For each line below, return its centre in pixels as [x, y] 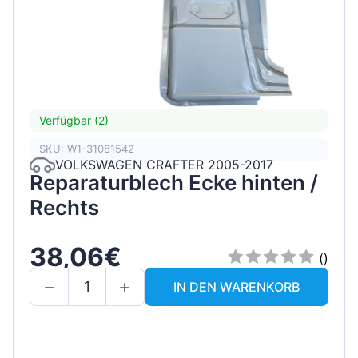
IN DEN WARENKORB [237, 286]
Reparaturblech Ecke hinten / [174, 182]
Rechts [64, 207]
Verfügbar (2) [74, 121]
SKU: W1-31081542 [87, 149]
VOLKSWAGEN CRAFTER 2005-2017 [164, 165]
